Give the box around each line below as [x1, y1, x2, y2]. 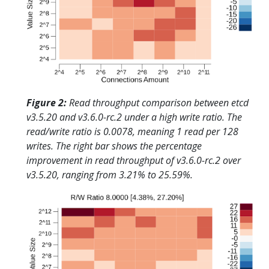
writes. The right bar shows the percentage [26, 139, 202, 153]
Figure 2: [26, 95, 67, 109]
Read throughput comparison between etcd [67, 95, 249, 109]
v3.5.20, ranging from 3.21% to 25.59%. [26, 168, 193, 181]
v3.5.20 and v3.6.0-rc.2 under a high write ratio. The [26, 110, 242, 124]
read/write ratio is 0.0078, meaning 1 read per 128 [26, 124, 238, 138]
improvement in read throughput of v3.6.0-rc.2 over [26, 153, 241, 167]
